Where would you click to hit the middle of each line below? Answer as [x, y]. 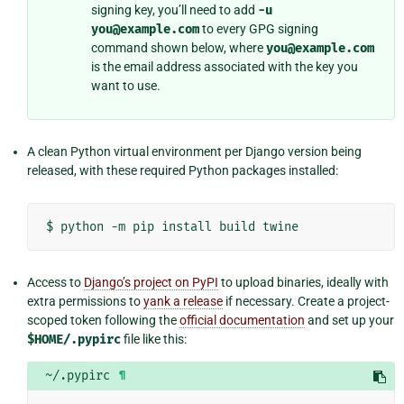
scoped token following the [103, 320]
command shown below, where [179, 47]
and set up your [349, 320]
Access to [55, 282]
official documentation [242, 320]
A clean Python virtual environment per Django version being [194, 151]
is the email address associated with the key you [225, 66]
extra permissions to [85, 301]
